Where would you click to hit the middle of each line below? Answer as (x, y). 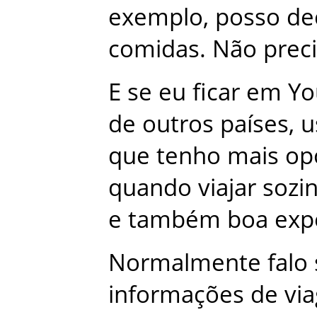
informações (176, 294)
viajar (227, 187)
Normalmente (185, 262)
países (254, 123)
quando (150, 187)
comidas (154, 48)
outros (178, 123)
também (174, 219)
